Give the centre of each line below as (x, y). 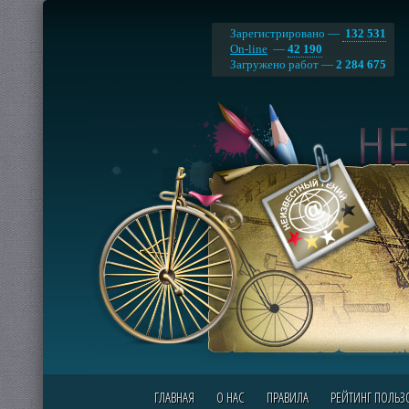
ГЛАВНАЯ (174, 397)
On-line (249, 49)
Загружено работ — (283, 64)
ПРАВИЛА (287, 397)
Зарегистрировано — (286, 33)
